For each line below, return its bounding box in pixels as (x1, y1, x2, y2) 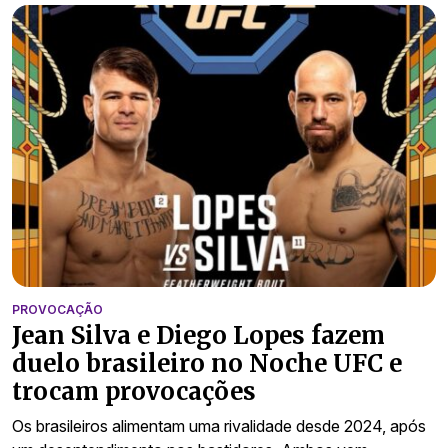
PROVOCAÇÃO (12, 302, 103, 318)
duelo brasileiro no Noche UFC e (12, 348, 402, 380)
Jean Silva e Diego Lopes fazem (12, 320, 385, 352)
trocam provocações (12, 376, 256, 408)
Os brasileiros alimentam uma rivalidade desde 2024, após (12, 416, 426, 437)
